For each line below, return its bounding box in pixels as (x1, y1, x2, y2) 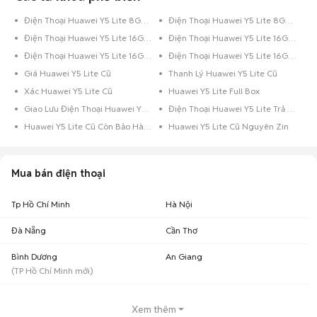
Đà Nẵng (11, 225, 46, 236)
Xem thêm (131, 303, 176, 316)
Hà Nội (166, 199, 192, 209)
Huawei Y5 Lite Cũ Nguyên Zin (168, 121, 289, 132)
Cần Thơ (166, 225, 197, 236)
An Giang (166, 251, 202, 262)
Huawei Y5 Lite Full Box (168, 86, 260, 96)
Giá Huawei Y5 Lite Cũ (24, 68, 111, 79)
